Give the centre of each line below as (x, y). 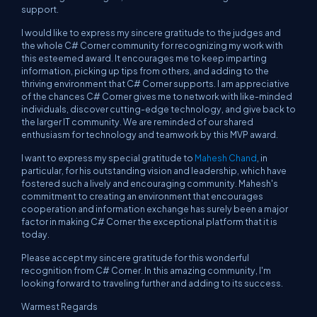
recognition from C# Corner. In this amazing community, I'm (146, 270)
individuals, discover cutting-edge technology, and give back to (158, 109)
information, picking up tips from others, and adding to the (145, 71)
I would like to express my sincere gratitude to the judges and (151, 33)
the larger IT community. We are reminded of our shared (137, 122)
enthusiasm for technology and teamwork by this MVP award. (150, 134)
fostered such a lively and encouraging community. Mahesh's (150, 183)
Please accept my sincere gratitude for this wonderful (135, 258)
